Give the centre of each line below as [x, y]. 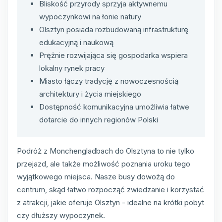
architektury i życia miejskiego [90, 94]
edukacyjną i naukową [76, 43]
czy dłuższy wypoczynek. [61, 216]
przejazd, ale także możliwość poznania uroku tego [104, 164]
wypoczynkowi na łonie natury [90, 17]
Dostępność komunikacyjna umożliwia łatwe [114, 107]
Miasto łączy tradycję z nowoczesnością [109, 81]
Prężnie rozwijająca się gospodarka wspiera [113, 55]
